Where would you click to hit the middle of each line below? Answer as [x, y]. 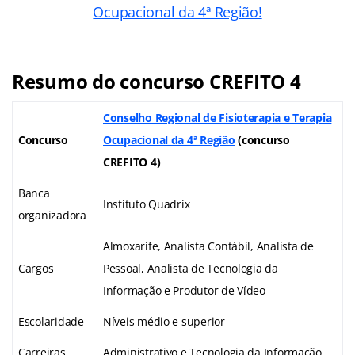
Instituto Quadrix [147, 204]
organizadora [52, 215]
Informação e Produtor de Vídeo [184, 290]
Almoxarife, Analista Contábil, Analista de [208, 246]
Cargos [36, 268]
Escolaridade [51, 321]
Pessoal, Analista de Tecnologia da [191, 268]
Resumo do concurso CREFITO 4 [157, 81]
